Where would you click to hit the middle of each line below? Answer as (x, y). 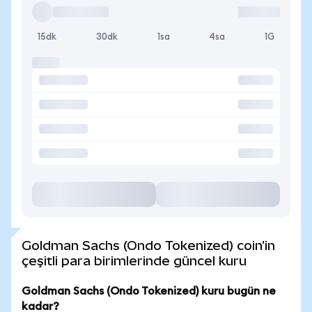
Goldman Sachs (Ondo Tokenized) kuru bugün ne (149, 291)
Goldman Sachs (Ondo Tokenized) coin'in (148, 245)
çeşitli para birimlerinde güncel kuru (134, 261)
